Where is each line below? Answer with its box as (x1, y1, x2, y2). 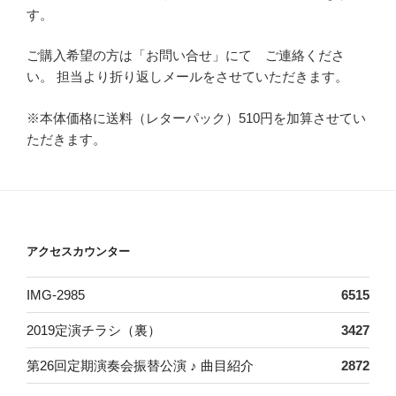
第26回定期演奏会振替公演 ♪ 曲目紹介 (27, 357, 254, 373)
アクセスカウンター (27, 244, 130, 258)
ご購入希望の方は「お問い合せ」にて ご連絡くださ (27, 48, 345, 64)
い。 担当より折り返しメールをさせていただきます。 (27, 69, 348, 85)
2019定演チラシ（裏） (27, 322, 161, 338)
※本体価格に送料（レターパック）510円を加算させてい (27, 110, 366, 126)
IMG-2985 (27, 286, 85, 302)
